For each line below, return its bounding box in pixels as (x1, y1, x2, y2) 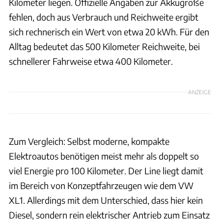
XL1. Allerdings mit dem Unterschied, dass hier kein (9, 194, 203, 206)
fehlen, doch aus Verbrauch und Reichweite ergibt (9, 11, 198, 23)
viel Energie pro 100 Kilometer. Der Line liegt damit (9, 165, 203, 176)
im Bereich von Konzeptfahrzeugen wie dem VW (9, 179, 193, 191)
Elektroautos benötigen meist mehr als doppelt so (9, 150, 199, 162)
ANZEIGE (188, 88, 211, 96)
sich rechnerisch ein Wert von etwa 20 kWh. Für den (9, 26, 209, 37)
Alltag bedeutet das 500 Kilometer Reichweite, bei (9, 40, 200, 52)
